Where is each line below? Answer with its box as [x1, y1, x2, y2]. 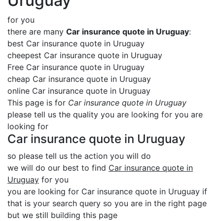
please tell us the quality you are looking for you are [7, 110, 203, 119]
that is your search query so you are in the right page [7, 198, 207, 208]
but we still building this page [7, 210, 117, 220]
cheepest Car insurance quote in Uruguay [7, 50, 162, 60]
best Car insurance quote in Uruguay [7, 38, 145, 48]
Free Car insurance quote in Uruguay [7, 62, 145, 72]
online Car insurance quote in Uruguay [7, 86, 150, 96]
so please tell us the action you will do [7, 151, 151, 161]
